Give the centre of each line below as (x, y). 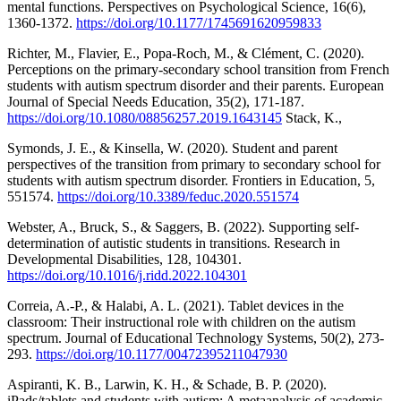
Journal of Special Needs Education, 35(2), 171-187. (156, 101)
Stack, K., (314, 117)
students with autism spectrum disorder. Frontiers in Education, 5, (191, 180)
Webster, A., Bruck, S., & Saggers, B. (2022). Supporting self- (183, 226)
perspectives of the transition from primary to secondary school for (194, 164)
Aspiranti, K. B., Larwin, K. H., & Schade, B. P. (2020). (167, 384)
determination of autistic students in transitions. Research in (174, 243)
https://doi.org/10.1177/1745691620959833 (199, 22)
